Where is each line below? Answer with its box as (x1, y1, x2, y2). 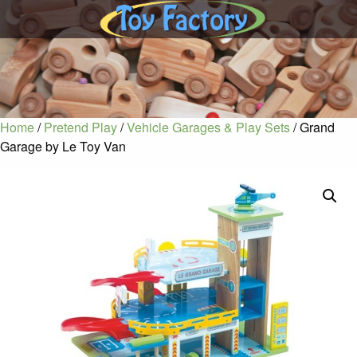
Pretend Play (44, 118, 117, 136)
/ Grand (290, 118, 335, 136)
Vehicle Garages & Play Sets (127, 118, 290, 136)
